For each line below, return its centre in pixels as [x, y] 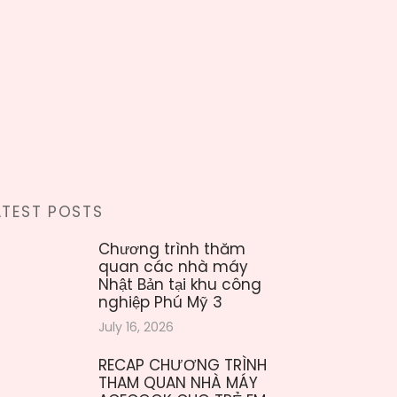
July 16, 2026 [136, 327]
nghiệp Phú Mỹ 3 [160, 303]
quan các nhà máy [173, 267]
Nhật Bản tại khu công [180, 285]
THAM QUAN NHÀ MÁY [178, 383]
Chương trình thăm [172, 249]
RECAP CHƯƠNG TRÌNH [183, 366]
